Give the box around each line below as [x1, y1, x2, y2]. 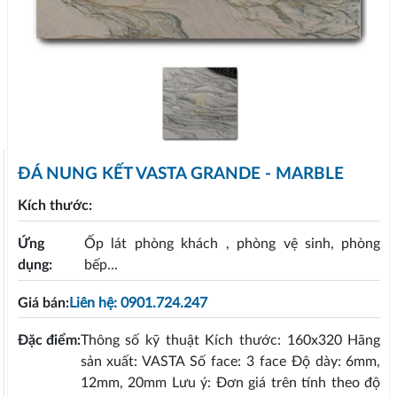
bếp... [84, 257, 119, 272]
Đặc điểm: [17, 333, 81, 348]
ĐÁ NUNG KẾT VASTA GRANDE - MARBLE [17, 165, 344, 183]
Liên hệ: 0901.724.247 [68, 295, 207, 310]
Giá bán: [17, 295, 69, 310]
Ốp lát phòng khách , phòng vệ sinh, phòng [84, 236, 381, 251]
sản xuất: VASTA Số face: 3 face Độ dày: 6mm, [80, 354, 381, 370]
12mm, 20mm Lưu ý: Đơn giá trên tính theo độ [80, 376, 381, 391]
